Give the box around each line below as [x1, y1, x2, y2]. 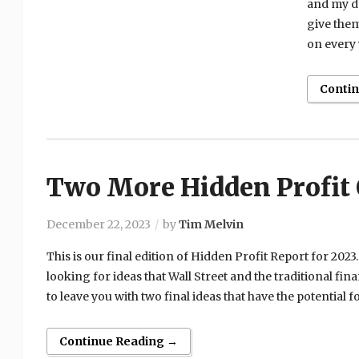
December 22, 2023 [46, 217, 151, 232]
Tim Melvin [178, 217, 244, 232]
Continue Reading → [58, 334, 178, 349]
